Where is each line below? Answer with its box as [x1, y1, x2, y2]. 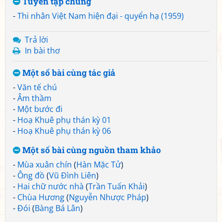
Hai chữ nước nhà [17, 181, 84, 192]
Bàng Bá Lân [35, 203, 80, 214]
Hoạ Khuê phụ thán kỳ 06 [17, 125, 111, 136]
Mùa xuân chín [17, 159, 72, 170]
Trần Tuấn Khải [88, 181, 145, 192]
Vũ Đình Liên [49, 170, 96, 181]
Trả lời [25, 34, 48, 45]
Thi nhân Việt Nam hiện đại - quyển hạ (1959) [17, 10, 184, 21]
